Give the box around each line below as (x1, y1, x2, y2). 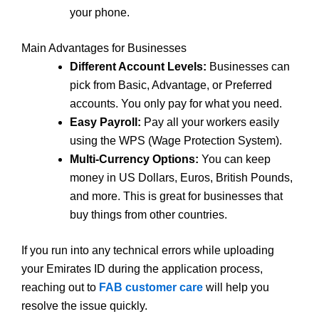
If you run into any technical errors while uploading (21, 244, 274, 256)
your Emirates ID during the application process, (21, 262, 263, 275)
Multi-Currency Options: (70, 152, 199, 165)
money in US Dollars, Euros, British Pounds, (70, 171, 293, 184)
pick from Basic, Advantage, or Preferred (70, 78, 272, 91)
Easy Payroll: (70, 115, 141, 128)
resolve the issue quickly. (21, 299, 147, 312)
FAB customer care (99, 281, 203, 293)
